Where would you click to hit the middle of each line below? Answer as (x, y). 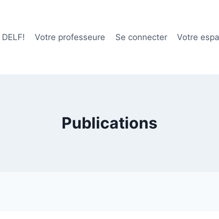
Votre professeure (70, 37)
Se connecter (141, 37)
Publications (109, 123)
